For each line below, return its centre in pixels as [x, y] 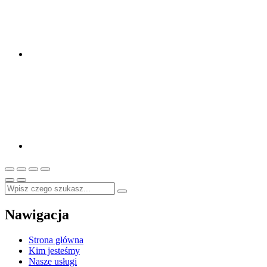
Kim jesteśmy [54, 251]
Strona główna [56, 240]
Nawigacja [37, 215]
